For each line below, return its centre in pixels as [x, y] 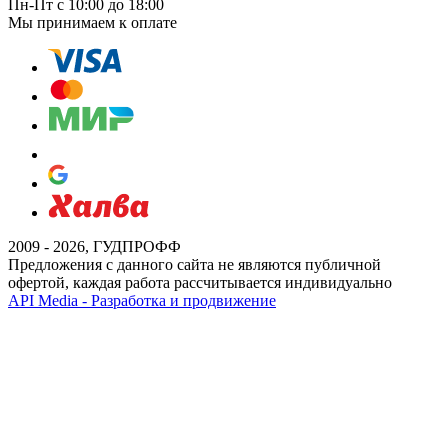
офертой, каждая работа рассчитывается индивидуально [200, 283]
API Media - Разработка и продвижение [142, 301]
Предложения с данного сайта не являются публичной [194, 265]
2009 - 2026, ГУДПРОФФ [94, 247]
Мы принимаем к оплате [92, 23]
